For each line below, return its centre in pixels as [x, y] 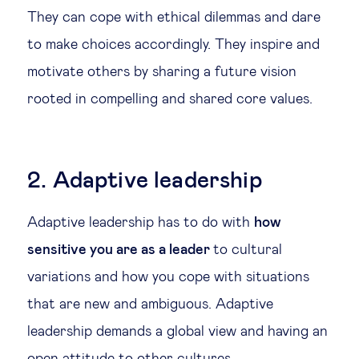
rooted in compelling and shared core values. [170, 99]
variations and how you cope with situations [168, 277]
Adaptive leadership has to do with [141, 223]
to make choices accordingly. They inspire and [173, 45]
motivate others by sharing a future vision [162, 72]
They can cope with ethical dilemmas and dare [174, 18]
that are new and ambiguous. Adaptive [150, 305]
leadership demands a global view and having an [177, 332]
